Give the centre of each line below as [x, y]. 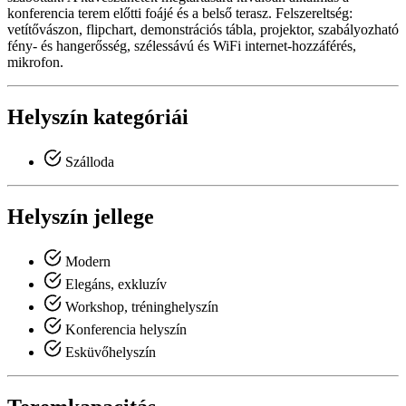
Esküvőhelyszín [109, 352]
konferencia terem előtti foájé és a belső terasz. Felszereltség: [180, 14]
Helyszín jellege [81, 216]
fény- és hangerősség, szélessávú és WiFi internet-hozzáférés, [182, 46]
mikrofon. [35, 63]
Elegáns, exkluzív [114, 284]
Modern [86, 261]
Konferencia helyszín [124, 329]
